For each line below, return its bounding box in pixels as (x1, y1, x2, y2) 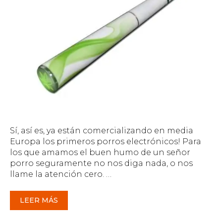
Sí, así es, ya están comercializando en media (10, 125, 193, 135)
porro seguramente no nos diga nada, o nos (10, 158, 193, 168)
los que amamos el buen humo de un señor (10, 147, 190, 157)
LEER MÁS (20, 196, 58, 205)
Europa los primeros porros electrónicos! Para (10, 136, 201, 146)
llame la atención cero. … (10, 169, 111, 179)
